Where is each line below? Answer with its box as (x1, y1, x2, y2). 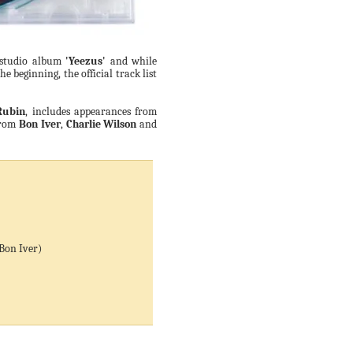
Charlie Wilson (65, 117, 137, 131)
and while (106, 54, 157, 68)
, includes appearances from (25, 105, 157, 118)
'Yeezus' (65, 54, 106, 68)
